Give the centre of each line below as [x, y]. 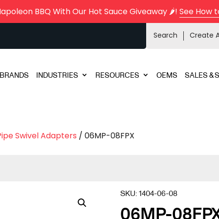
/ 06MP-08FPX [106, 136]
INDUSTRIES [57, 75]
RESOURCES [117, 75]
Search [165, 35]
